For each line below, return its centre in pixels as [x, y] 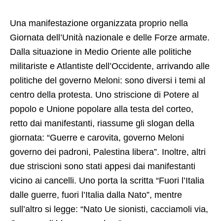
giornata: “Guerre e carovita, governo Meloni [97, 138]
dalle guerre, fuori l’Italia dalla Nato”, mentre [96, 195]
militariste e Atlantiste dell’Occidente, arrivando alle [110, 66]
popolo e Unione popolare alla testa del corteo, [102, 109]
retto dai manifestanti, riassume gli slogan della [102, 124]
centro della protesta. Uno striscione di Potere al [104, 95]
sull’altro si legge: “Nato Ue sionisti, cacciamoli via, [109, 209]
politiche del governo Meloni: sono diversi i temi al [108, 81]
